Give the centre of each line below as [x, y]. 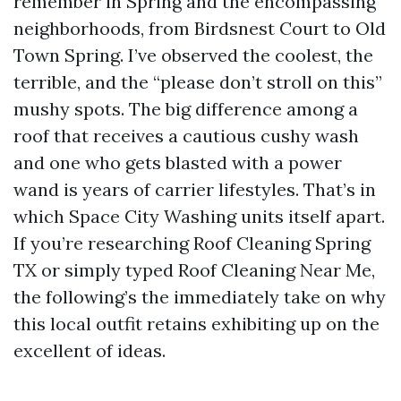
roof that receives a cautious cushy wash [186, 136]
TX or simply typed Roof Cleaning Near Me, [194, 270]
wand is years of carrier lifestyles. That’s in [195, 189]
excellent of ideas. [90, 350]
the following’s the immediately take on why [200, 297]
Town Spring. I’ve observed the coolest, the [193, 55]
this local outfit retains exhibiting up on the [196, 324]
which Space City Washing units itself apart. [199, 216]
